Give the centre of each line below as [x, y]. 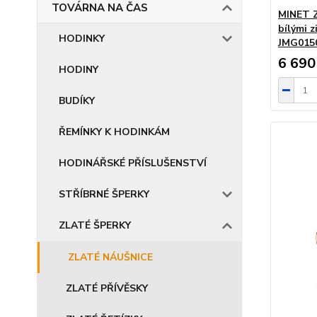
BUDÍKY [77, 101]
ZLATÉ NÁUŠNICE [110, 257]
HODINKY [82, 39]
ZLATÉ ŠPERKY [95, 225]
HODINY [79, 70]
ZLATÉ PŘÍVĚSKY [107, 288]
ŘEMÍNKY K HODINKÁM [114, 132]
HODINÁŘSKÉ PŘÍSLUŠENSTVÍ [133, 163]
